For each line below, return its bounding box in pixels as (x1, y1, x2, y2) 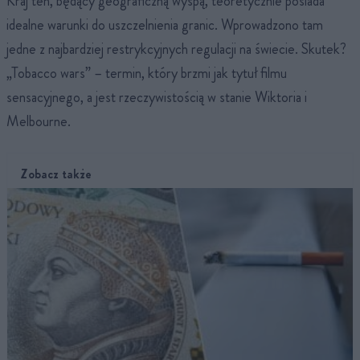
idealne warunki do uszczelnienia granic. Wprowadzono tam (6, 14, 323, 35)
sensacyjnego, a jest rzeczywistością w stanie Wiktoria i (6, 86, 307, 108)
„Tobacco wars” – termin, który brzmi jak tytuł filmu (6, 62, 287, 84)
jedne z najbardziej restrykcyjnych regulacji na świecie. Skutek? (6, 38, 346, 59)
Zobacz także (20, 164, 92, 183)
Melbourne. (6, 110, 71, 132)
